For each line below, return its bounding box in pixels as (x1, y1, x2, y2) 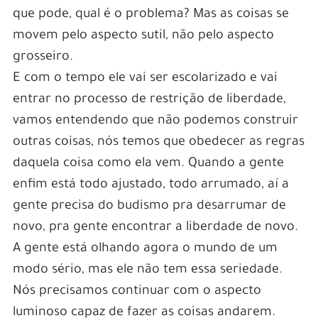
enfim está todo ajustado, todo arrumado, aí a (12, 177, 289, 192)
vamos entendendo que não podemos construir (12, 114, 298, 128)
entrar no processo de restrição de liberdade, (12, 92, 286, 107)
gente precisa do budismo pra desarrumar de (12, 199, 286, 214)
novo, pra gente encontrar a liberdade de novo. (12, 220, 298, 235)
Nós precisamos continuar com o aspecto (12, 284, 261, 299)
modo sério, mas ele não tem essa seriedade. (12, 263, 283, 278)
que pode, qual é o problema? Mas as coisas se (12, 7, 289, 22)
